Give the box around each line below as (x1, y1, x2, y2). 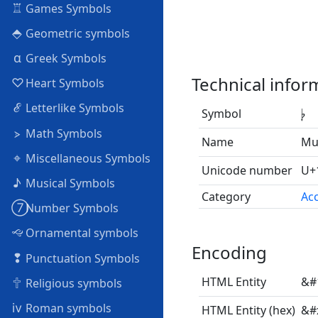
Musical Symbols (23, 175, 115, 191)
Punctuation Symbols (23, 250, 140, 266)
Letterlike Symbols (23, 100, 124, 116)
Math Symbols (23, 125, 102, 141)
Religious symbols (23, 275, 122, 291)
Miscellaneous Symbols (23, 150, 150, 166)
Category (202, 189, 251, 204)
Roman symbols (23, 300, 111, 316)
